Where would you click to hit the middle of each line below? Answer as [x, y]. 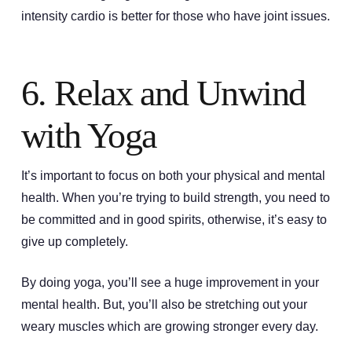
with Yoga [88, 136]
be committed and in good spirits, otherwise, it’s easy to [174, 219]
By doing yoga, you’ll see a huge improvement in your [170, 282]
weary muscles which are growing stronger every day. [171, 326]
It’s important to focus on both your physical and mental [173, 175]
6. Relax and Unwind [163, 93]
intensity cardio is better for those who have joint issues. [175, 16]
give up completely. [76, 241]
